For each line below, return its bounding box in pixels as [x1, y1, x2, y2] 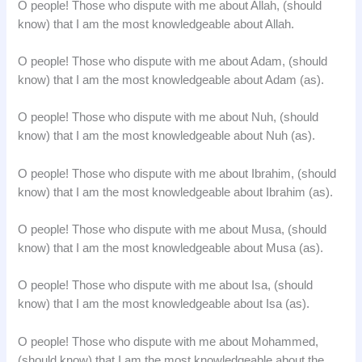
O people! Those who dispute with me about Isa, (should [18, 279, 314, 293]
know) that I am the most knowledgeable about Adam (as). [18, 73, 325, 86]
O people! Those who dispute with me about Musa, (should [18, 222, 327, 236]
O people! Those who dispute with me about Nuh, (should [18, 111, 319, 124]
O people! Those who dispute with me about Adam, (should [18, 54, 328, 68]
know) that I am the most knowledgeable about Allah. [18, 17, 295, 31]
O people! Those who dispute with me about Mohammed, [18, 335, 319, 348]
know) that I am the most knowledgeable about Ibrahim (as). [18, 185, 334, 199]
